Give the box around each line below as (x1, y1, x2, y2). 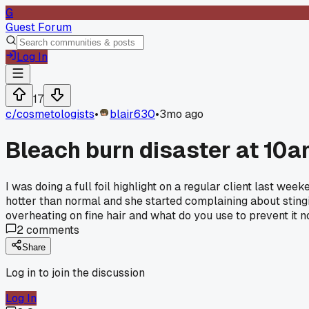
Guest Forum (6, 20, 72, 34)
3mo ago (159, 107, 203, 121)
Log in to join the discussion (6, 265, 145, 280)
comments (23, 222, 79, 237)
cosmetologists (17, 107, 94, 121)
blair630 (110, 107, 155, 121)
